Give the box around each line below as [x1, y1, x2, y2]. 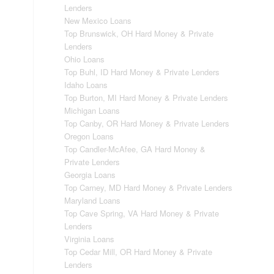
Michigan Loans [64, 105, 120, 116]
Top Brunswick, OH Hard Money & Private [64, 28, 214, 39]
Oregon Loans [64, 130, 114, 142]
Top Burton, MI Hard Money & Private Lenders [64, 92, 229, 103]
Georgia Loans [64, 169, 116, 180]
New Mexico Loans [64, 15, 132, 26]
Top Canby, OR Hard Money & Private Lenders [64, 117, 230, 129]
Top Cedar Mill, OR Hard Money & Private [64, 246, 213, 257]
